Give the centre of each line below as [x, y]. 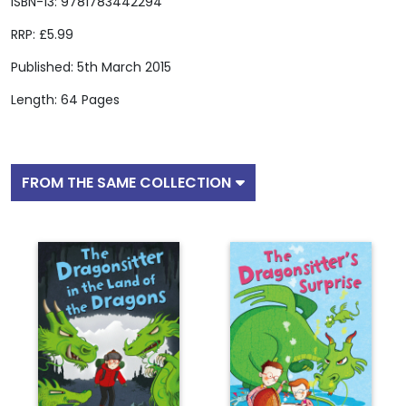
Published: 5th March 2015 [91, 68]
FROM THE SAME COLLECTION [126, 183]
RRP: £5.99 [42, 35]
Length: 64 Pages [65, 100]
